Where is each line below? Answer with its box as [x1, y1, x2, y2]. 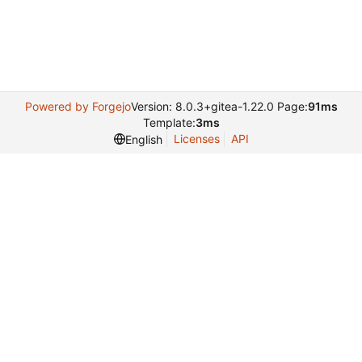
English [124, 132, 162, 146]
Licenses [173, 132, 220, 145]
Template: [142, 116, 196, 129]
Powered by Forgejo [24, 99, 131, 113]
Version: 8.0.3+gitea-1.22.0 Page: [130, 99, 308, 113]
